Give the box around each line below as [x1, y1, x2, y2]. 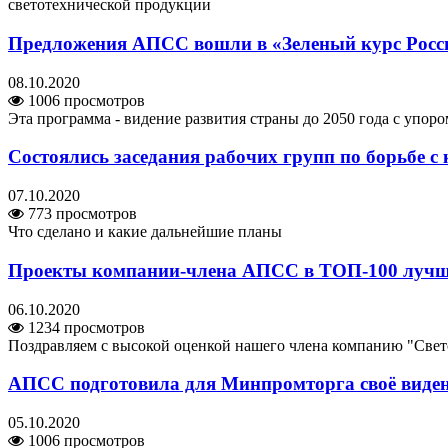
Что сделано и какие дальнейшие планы [8, 223, 282, 241]
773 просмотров [24, 205, 137, 223]
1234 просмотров [24, 318, 145, 336]
